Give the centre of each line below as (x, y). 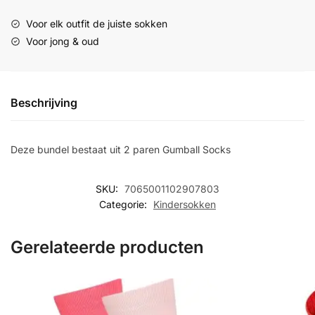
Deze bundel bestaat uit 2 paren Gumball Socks (121, 150)
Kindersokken (185, 205)
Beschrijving (44, 103)
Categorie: (124, 205)
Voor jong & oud (63, 41)
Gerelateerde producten (107, 247)
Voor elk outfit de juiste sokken (97, 24)
